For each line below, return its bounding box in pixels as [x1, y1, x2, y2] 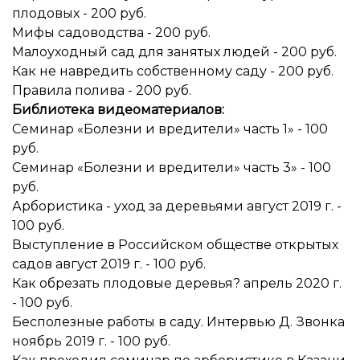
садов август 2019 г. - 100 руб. [12, 256, 206, 272]
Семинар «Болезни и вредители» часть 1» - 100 [12, 121, 328, 137]
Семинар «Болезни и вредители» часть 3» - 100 [12, 160, 331, 175]
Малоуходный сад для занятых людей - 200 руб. [12, 44, 337, 59]
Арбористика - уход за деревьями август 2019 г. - [12, 198, 342, 214]
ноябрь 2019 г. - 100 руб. [12, 333, 170, 349]
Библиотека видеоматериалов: [12, 102, 227, 117]
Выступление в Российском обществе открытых [12, 237, 338, 252]
